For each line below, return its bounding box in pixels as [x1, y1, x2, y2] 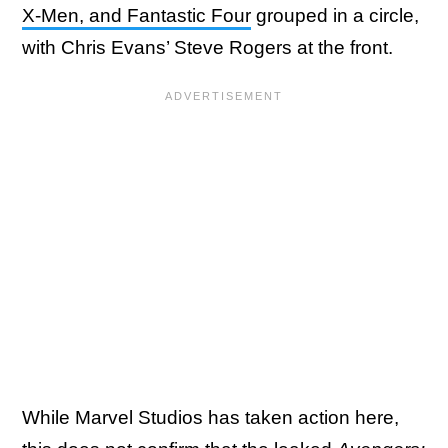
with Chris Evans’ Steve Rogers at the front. [22, 37, 393, 58]
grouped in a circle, [251, 5, 419, 26]
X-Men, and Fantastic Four [22, 5, 251, 26]
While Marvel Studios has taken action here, [22, 407, 399, 428]
